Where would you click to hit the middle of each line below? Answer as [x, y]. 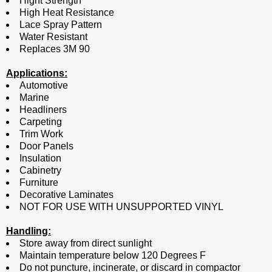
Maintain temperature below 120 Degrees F [113, 256]
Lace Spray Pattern [61, 25]
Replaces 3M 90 [55, 49]
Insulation [40, 158]
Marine [34, 98]
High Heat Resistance [67, 13]
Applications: [37, 73]
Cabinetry [40, 171]
